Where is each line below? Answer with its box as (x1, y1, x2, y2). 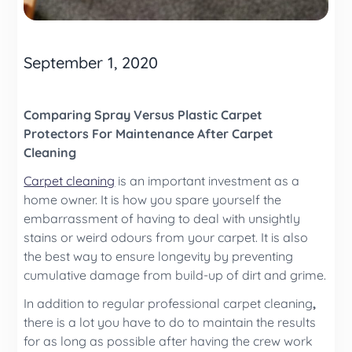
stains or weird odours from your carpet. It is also (24, 229, 309, 245)
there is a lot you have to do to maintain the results (24, 313, 317, 330)
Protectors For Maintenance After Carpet (24, 125, 274, 141)
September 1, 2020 (24, 52, 159, 72)
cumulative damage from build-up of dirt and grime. (24, 266, 327, 283)
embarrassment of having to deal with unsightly (24, 210, 301, 226)
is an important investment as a (118, 172, 300, 189)
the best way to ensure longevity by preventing (24, 247, 294, 264)
